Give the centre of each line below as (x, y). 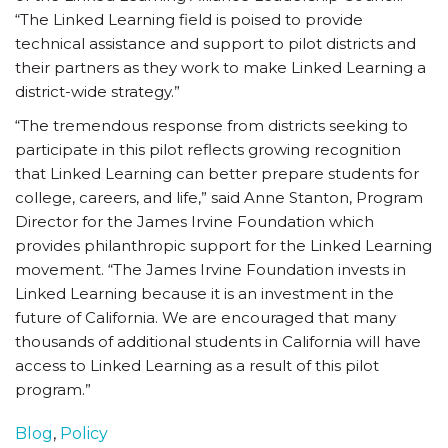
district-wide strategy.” (97, 91)
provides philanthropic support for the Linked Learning (223, 245)
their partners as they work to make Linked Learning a (220, 67)
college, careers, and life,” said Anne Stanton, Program (219, 197)
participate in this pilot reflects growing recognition (208, 149)
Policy (84, 433)
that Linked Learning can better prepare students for (217, 173)
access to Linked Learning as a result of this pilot (197, 365)
